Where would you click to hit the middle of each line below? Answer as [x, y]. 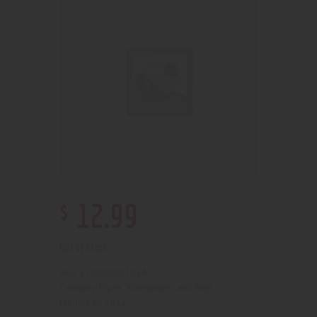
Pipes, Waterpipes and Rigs [156, 287]
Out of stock [83, 247]
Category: [79, 287]
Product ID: [82, 302]
